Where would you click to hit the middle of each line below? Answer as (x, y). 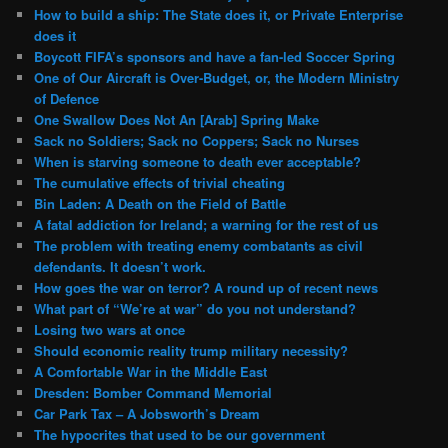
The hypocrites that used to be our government (180, 434)
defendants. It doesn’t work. (120, 266)
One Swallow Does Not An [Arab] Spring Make (177, 119)
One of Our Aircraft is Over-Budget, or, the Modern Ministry (217, 77)
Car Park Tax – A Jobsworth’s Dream (147, 413)
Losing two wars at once (110, 329)
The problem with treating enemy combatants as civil (199, 245)
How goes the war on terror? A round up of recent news (206, 287)
